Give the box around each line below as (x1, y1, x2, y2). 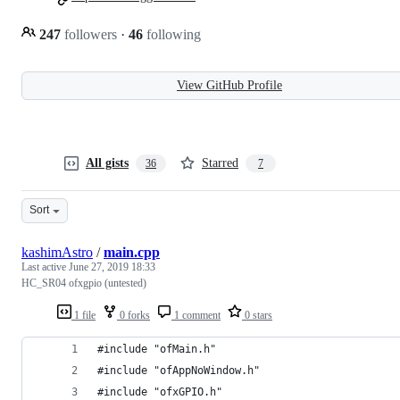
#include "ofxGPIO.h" (97, 385, 222, 398)
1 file (71, 308, 96, 321)
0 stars (242, 308, 272, 321)
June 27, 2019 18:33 (69, 260, 155, 273)
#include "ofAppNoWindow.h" (97, 363, 260, 377)
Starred (202, 155, 238, 170)
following (143, 26, 201, 42)
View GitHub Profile (177, 78, 282, 92)
